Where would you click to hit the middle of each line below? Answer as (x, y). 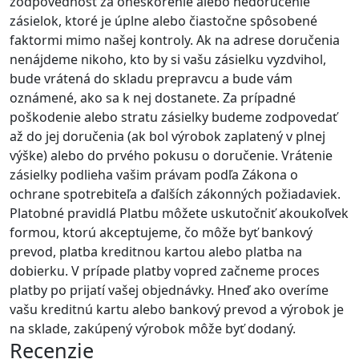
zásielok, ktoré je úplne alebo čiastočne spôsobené (163, 21)
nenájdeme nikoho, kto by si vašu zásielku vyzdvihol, (168, 60)
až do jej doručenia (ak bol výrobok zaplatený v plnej (167, 137)
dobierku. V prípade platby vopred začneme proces (165, 271)
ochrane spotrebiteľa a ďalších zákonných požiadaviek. (175, 194)
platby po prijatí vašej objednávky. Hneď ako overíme (169, 290)
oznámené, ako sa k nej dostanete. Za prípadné (153, 98)
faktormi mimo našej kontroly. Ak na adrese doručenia (175, 40)
